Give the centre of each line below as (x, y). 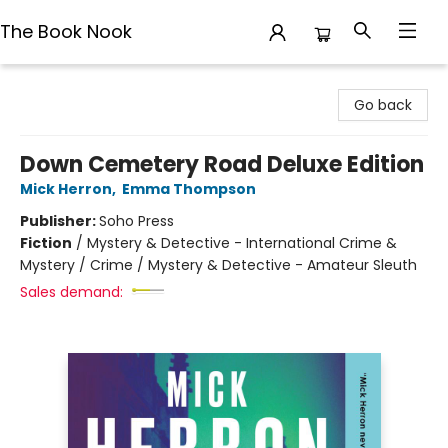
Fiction (46, 243)
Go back (383, 105)
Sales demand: (71, 292)
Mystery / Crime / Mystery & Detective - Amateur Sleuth (218, 265)
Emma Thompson (189, 189)
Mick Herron (66, 189)
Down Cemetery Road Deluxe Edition (222, 164)
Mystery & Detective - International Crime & (242, 243)
